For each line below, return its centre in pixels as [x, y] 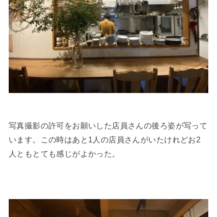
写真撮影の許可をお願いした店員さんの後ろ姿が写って [108, 126]
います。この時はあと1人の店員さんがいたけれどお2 [105, 140]
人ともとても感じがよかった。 [64, 154]
